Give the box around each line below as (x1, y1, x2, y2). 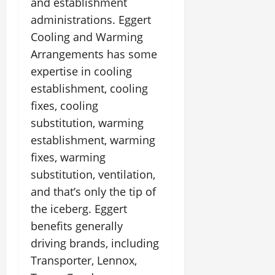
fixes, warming (31, 150, 106, 165)
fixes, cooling (31, 98, 98, 113)
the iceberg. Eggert (31, 201, 127, 216)
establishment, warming (31, 133, 155, 147)
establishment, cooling (31, 81, 148, 96)
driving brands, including (31, 236, 159, 250)
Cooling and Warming (31, 29, 143, 44)
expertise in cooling (31, 64, 132, 79)
